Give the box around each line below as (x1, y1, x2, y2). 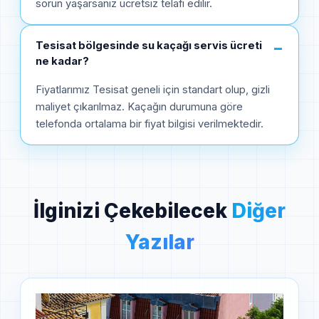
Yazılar (125, 229, 194, 254)
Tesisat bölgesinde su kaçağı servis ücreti (36, 38, 262, 52)
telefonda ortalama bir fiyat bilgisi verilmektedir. (36, 117, 263, 130)
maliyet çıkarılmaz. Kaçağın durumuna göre (36, 100, 243, 113)
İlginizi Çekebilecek (33, 198, 231, 223)
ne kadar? (36, 54, 89, 68)
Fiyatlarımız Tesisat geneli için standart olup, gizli (36, 83, 270, 96)
